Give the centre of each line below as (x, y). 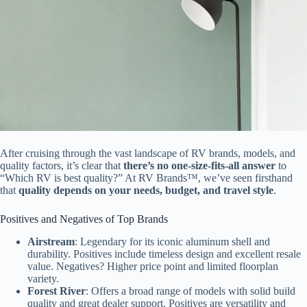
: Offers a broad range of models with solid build (191, 291)
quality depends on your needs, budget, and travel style (146, 191)
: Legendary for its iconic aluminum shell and (172, 241)
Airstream (51, 241)
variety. (43, 278)
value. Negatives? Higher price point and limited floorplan (153, 266)
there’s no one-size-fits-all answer (199, 166)
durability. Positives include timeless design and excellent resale (164, 254)
